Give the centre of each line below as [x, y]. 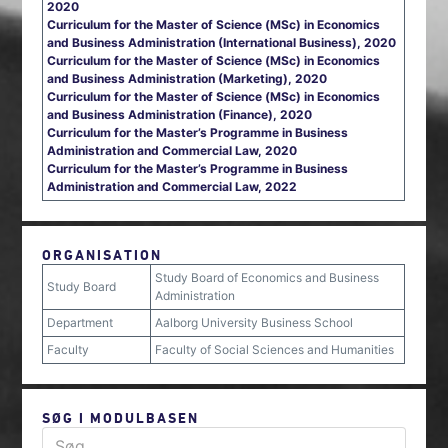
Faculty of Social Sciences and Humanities [275, 349]
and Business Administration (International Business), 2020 [222, 42]
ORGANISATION [102, 254]
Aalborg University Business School [254, 322]
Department [80, 322]
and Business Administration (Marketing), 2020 [187, 78]
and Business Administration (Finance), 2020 [180, 114]
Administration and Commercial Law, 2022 [172, 186]
